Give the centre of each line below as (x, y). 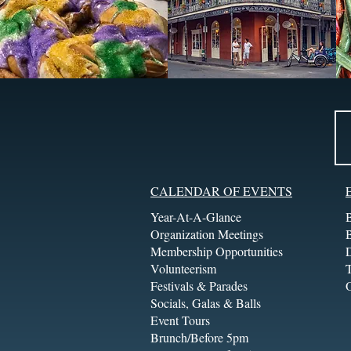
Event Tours (180, 320)
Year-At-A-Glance (196, 217)
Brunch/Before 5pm (199, 337)
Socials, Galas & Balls (206, 303)
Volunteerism (183, 268)
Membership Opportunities (217, 251)
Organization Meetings (207, 234)
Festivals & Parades (199, 286)
